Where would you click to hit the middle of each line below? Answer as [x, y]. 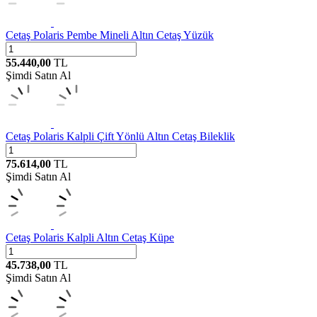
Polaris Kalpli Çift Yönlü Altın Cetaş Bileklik [134, 136]
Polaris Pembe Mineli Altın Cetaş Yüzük [123, 35]
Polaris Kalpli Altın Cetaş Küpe [104, 237]
